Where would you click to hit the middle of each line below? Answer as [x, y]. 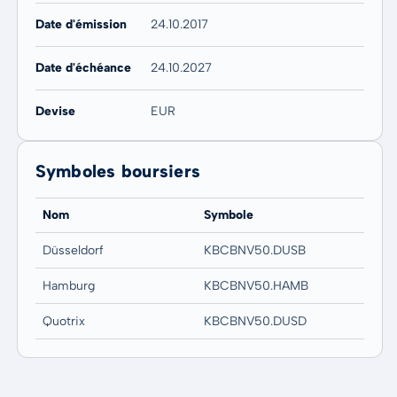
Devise [55, 111]
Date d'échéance [83, 68]
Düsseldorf [73, 250]
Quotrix [63, 321]
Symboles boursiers [118, 171]
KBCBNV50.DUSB [254, 250]
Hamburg [68, 286]
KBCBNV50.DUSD [255, 321]
